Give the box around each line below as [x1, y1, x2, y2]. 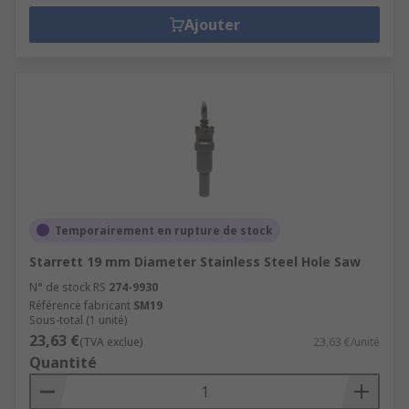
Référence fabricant [29, 297, 131, 313]
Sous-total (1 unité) [29, 311, 127, 328]
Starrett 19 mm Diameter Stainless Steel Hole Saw [29, 252, 361, 270]
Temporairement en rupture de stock [55, 222, 273, 238]
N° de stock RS [29, 278, 106, 295]
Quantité [29, 351, 97, 372]
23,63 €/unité [313, 333, 380, 350]
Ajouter [184, 14, 240, 35]
